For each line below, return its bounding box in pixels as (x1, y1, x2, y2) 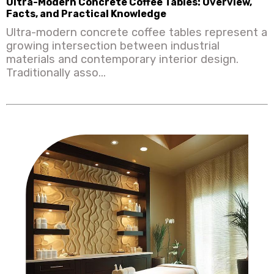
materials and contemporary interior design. (6, 52, 239, 66)
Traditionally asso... (6, 65, 106, 80)
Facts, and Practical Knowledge (6, 7, 166, 20)
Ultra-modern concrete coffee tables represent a (6, 25, 267, 39)
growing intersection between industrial (6, 39, 220, 53)
